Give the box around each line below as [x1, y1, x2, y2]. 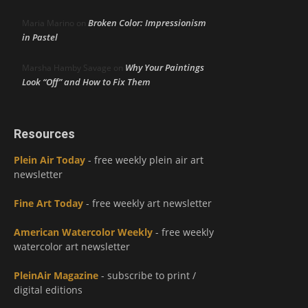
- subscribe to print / [98, 269, 196, 283]
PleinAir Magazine [14, 269, 98, 283]
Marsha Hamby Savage [22, 62, 111, 74]
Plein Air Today [14, 153, 85, 167]
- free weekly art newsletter [83, 197, 212, 210]
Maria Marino [22, 17, 74, 30]
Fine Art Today [14, 197, 83, 210]
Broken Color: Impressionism [88, 16, 206, 30]
